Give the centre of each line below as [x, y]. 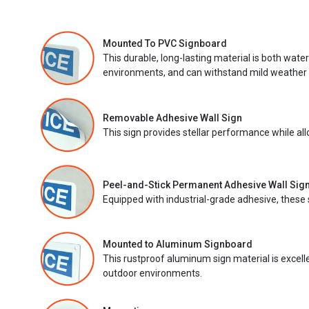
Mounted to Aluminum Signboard [178, 245]
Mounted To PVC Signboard [165, 44]
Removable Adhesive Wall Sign [172, 118]
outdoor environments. [152, 273]
